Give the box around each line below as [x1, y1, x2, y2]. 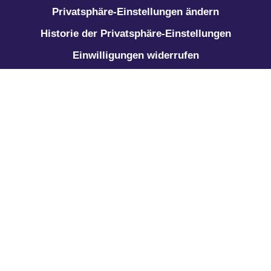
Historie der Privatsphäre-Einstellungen [40, 27, 231, 39]
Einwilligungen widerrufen [72, 49, 199, 61]
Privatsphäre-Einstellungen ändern [52, 5, 219, 18]
